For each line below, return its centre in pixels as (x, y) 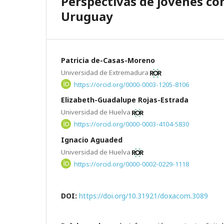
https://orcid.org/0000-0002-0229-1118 (132, 164)
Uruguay (87, 16)
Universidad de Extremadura (105, 72)
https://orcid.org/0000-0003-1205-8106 (132, 84)
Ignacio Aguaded (92, 139)
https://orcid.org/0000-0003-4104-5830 (132, 124)
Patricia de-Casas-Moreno (108, 60)
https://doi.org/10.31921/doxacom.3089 (143, 196)
